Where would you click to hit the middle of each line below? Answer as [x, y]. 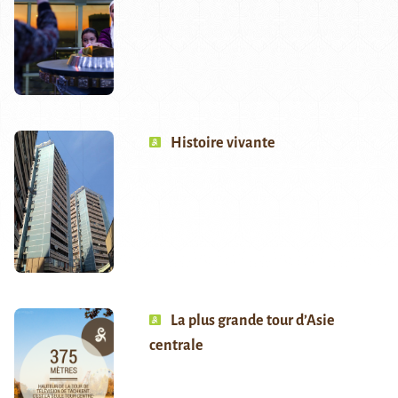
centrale [176, 346]
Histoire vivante [223, 143]
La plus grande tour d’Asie [252, 321]
